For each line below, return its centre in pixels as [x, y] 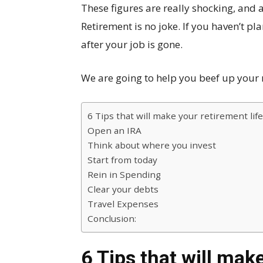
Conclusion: [112, 218]
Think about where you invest [152, 145]
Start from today [122, 160]
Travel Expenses [123, 204]
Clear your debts [123, 189]
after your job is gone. [132, 44]
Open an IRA [114, 130]
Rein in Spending [124, 174]
